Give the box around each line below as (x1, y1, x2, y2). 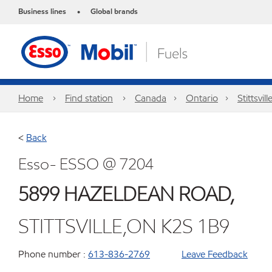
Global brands (90, 6, 138, 17)
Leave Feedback (182, 248, 248, 260)
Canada (135, 92, 166, 104)
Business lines (18, 6, 66, 17)
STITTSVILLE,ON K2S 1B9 (18, 214, 229, 239)
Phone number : (18, 248, 86, 260)
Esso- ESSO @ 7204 (18, 154, 154, 174)
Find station (65, 92, 113, 104)
